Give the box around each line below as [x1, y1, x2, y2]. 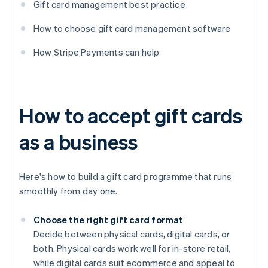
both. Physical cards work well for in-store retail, [33, 242, 231, 255]
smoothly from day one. [19, 185, 118, 197]
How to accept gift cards [19, 102, 242, 129]
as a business [19, 129, 138, 155]
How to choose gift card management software [33, 22, 231, 35]
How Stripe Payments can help [33, 46, 160, 59]
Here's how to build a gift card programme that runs [19, 170, 232, 183]
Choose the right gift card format [33, 214, 184, 226]
